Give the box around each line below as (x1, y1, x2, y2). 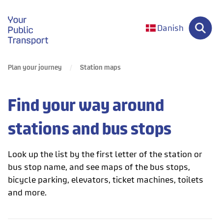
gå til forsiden (7, 13, 62, 22)
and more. (8, 188, 47, 197)
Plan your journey (8, 63, 62, 71)
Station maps (80, 63, 121, 71)
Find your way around (8, 96, 164, 114)
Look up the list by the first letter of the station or (8, 149, 202, 159)
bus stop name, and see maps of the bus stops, (8, 162, 190, 171)
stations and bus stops (8, 119, 171, 137)
